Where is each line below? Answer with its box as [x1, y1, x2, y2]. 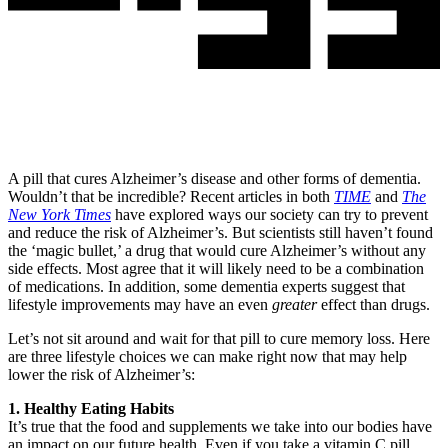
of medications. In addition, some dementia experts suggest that [8, 278, 405, 296]
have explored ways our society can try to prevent [111, 206, 428, 224]
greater [272, 296, 317, 314]
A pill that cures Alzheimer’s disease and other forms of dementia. [8, 170, 421, 188]
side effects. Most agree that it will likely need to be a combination [8, 260, 424, 278]
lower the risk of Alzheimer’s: [8, 366, 195, 384]
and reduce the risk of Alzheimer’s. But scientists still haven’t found [8, 224, 433, 242]
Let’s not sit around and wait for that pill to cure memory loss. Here [8, 330, 430, 348]
